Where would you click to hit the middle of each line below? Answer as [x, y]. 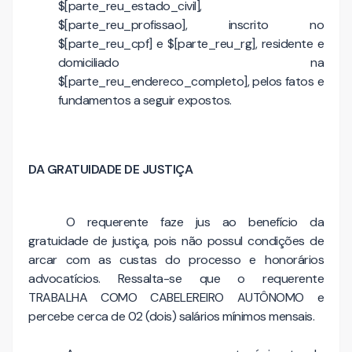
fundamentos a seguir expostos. [145, 100]
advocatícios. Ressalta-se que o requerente [176, 278]
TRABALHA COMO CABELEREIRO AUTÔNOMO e [176, 297]
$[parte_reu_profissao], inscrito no [191, 25]
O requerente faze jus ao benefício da [195, 222]
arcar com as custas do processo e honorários [176, 259]
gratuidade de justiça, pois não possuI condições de [176, 240]
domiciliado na [191, 62]
